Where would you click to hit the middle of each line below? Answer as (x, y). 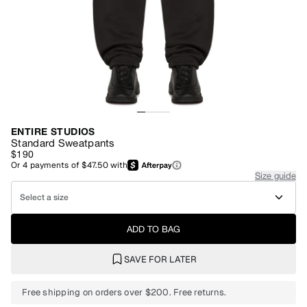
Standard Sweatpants (63, 143)
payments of (56, 165)
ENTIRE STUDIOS (53, 131)
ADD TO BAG (153, 229)
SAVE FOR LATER (160, 259)
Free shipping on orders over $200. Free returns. (124, 292)
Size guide (275, 176)
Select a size (44, 197)
